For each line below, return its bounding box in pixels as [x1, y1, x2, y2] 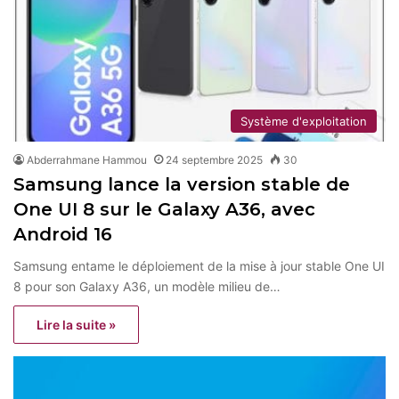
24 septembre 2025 [166, 153, 263, 167]
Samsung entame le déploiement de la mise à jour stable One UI [13, 258, 385, 274]
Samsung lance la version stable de [13, 174, 350, 196]
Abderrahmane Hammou [27, 153, 147, 167]
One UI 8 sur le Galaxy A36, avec [13, 199, 315, 221]
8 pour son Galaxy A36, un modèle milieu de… [13, 279, 281, 295]
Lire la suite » [37, 317, 116, 333]
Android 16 [13, 224, 112, 246]
